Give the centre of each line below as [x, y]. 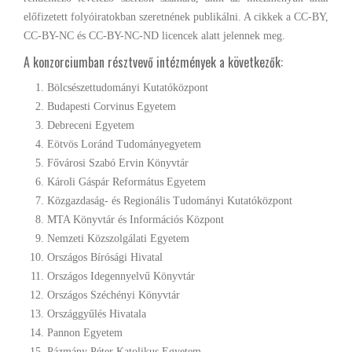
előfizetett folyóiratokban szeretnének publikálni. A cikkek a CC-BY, [176, 17]
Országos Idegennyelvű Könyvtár [121, 276]
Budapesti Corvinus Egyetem [112, 106]
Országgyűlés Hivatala [97, 314]
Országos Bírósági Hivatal [105, 257]
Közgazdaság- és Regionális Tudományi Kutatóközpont [170, 201]
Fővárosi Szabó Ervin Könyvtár [118, 163]
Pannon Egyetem [85, 333]
